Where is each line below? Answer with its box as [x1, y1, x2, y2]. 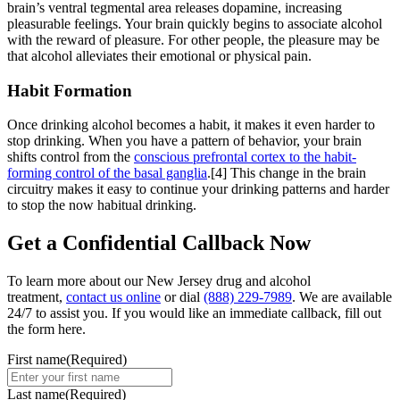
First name [7, 352, 66, 368]
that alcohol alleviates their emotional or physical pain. [7, 47, 312, 63]
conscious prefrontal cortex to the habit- [134, 149, 356, 165]
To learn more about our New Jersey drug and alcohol [7, 273, 311, 289]
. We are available [292, 289, 392, 305]
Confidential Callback [62, 231, 264, 255]
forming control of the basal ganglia [7, 165, 207, 181]
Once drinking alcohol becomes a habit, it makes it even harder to [7, 117, 375, 133]
